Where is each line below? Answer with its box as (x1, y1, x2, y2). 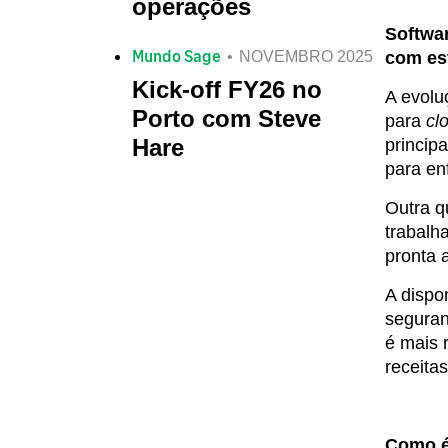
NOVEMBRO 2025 (239, 47, 373, 65)
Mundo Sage (132, 46, 221, 65)
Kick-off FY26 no (132, 76, 322, 103)
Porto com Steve (132, 105, 321, 132)
